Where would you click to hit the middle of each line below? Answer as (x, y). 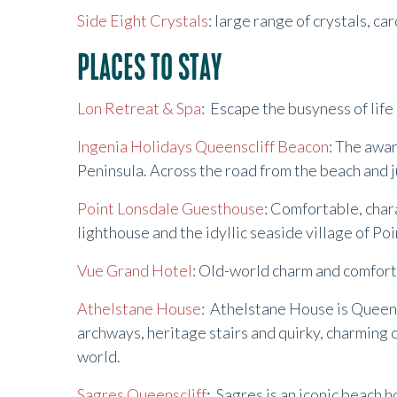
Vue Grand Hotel (135, 270)
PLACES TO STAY (149, 68)
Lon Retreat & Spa (139, 108)
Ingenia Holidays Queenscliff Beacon (203, 146)
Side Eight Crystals (143, 20)
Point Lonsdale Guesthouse (171, 208)
